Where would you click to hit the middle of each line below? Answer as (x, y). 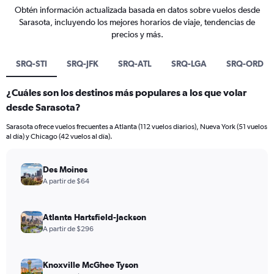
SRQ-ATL (135, 64)
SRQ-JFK (83, 64)
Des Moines (65, 169)
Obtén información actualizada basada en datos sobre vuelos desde (137, 10)
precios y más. (137, 34)
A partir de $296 (68, 229)
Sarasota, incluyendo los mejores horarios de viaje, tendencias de (137, 22)
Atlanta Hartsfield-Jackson (94, 217)
